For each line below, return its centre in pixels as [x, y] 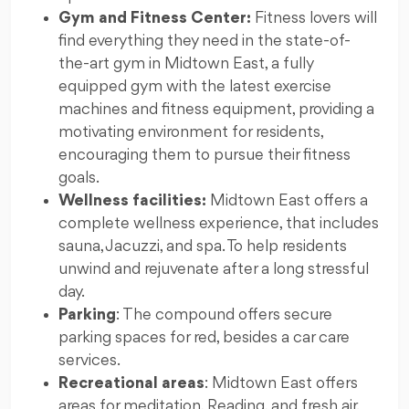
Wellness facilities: [132, 201]
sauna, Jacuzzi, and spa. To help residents [203, 247]
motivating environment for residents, [191, 133]
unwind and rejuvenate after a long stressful [214, 270]
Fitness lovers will [314, 19]
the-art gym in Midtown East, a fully [186, 64]
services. [89, 361]
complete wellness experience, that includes [219, 224]
